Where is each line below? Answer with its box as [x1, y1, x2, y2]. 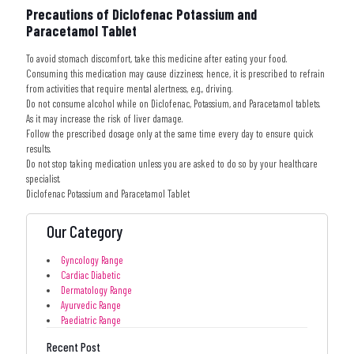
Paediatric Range [61, 314, 121, 327]
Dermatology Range [61, 284, 132, 297]
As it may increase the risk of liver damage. [26, 112, 183, 126]
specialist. [26, 172, 62, 186]
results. [26, 142, 53, 156]
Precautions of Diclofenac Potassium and [26, 6, 257, 24]
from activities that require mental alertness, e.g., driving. [26, 82, 232, 96]
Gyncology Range [61, 254, 123, 267]
